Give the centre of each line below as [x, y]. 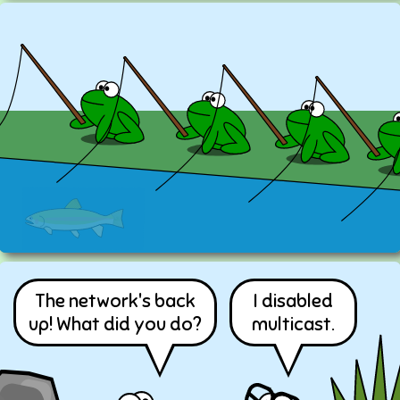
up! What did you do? [115, 324]
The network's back [115, 301]
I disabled [293, 301]
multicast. [293, 324]
